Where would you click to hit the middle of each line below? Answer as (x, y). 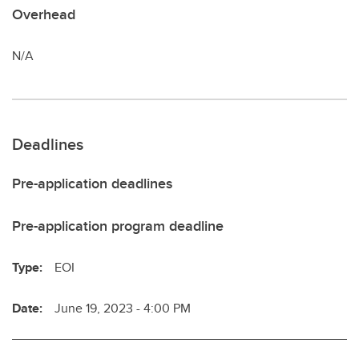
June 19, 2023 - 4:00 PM (123, 308)
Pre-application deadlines (92, 183)
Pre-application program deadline (118, 226)
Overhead (44, 14)
